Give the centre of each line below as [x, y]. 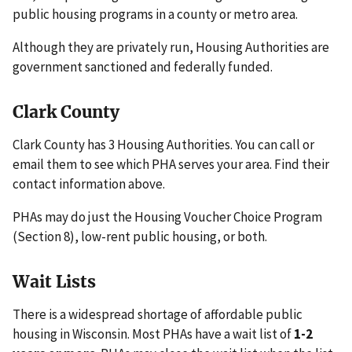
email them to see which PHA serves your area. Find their [171, 164]
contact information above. [89, 183]
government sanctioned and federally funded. [143, 66]
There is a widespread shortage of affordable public [158, 315]
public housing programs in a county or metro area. [155, 14]
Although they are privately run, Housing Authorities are [171, 47]
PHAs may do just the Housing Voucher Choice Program [167, 216]
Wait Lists [54, 282]
